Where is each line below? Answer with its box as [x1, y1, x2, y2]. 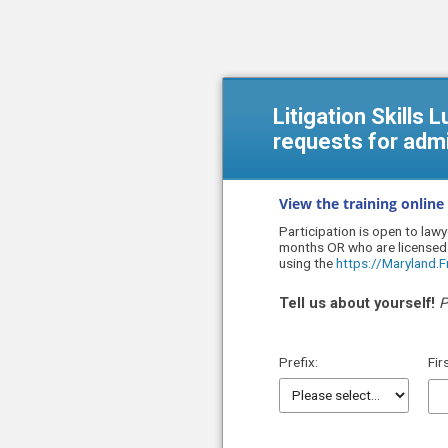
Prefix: [279, 353, 318, 370]
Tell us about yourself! [279, 293, 439, 312]
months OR [279, 239, 348, 256]
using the [279, 255, 336, 272]
